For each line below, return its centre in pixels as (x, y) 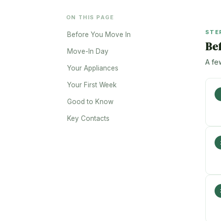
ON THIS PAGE (90, 17)
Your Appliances (93, 68)
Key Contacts (88, 118)
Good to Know (90, 102)
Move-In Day (88, 51)
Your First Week (92, 85)
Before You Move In (99, 35)
